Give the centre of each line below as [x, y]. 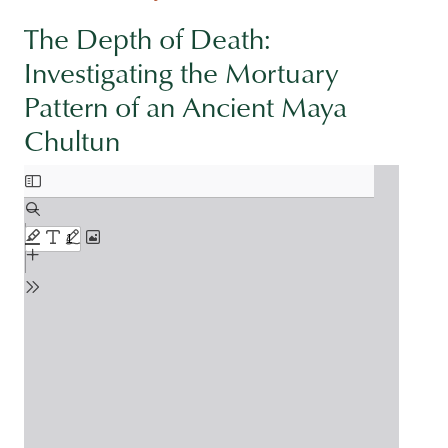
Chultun [72, 140]
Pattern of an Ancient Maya [185, 106]
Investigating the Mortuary [181, 72]
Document [63, 176]
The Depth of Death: [147, 38]
